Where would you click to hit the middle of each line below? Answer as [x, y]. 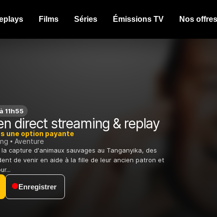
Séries [86, 19]
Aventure [29, 141]
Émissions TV [138, 19]
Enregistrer [38, 187]
